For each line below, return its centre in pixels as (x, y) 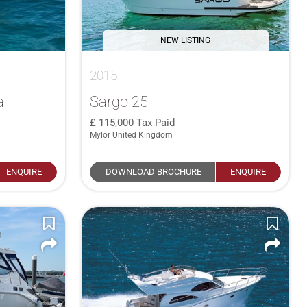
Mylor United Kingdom (132, 135)
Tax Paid (156, 122)
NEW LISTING (186, 40)
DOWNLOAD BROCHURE (153, 171)
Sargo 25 (119, 101)
